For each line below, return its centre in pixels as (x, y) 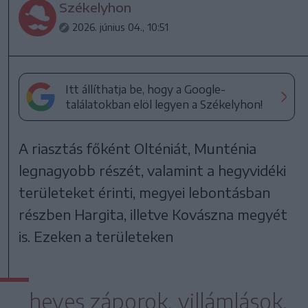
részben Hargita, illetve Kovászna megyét (153, 214)
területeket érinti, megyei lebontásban (145, 192)
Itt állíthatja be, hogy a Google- (146, 89)
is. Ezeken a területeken (96, 236)
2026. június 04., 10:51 (121, 27)
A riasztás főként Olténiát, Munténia (138, 148)
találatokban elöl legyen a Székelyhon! (164, 104)
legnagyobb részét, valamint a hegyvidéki (153, 170)
